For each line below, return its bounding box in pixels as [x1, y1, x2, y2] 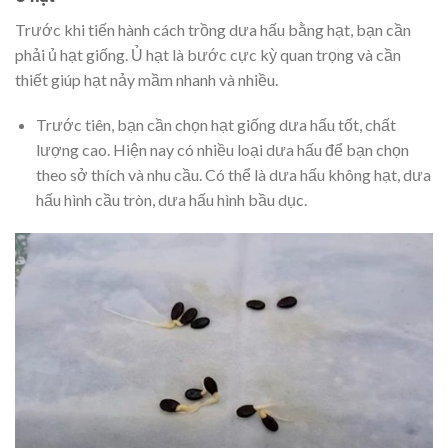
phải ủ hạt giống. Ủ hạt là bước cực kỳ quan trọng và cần [15, 44, 401, 64]
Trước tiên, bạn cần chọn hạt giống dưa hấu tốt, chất [35, 115, 396, 135]
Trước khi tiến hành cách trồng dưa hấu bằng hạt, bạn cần [15, 19, 411, 39]
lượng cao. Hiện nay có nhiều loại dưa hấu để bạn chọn [35, 140, 409, 160]
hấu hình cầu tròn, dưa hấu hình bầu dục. [35, 190, 307, 210]
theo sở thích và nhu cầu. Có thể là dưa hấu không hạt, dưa [35, 165, 431, 185]
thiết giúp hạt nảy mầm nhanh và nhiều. [15, 69, 278, 89]
